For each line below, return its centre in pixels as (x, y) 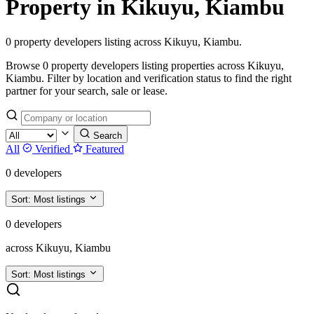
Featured (103, 149)
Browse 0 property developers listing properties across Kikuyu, (145, 65)
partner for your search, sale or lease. (87, 90)
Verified (53, 149)
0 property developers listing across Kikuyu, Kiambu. (124, 41)
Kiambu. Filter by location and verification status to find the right (149, 78)
